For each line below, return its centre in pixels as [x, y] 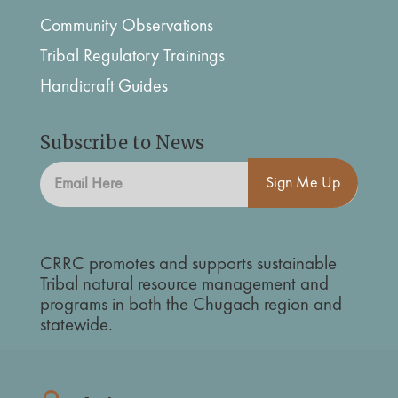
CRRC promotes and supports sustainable [188, 265]
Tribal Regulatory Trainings [132, 57]
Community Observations [126, 27]
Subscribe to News [122, 143]
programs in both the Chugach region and [191, 306]
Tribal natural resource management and [184, 285]
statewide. [76, 326]
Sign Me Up [303, 183]
